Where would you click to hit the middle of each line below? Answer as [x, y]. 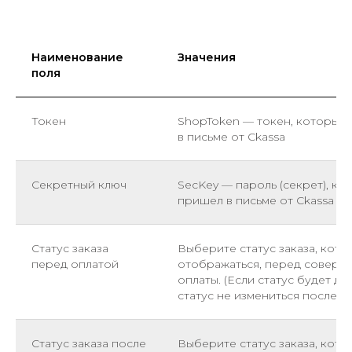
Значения [207, 58]
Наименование [77, 58]
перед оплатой [75, 264]
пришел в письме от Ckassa [256, 201]
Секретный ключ [79, 185]
